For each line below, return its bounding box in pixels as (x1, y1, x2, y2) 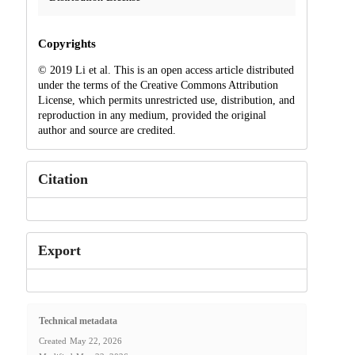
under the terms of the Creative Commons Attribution (37, 78, 278, 91)
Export (37, 242, 81, 258)
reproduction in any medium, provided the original (37, 109, 266, 121)
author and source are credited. (37, 124, 176, 136)
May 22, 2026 (69, 336, 122, 346)
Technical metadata (38, 315, 117, 327)
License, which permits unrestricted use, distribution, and (37, 94, 295, 106)
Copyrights (37, 36, 96, 50)
